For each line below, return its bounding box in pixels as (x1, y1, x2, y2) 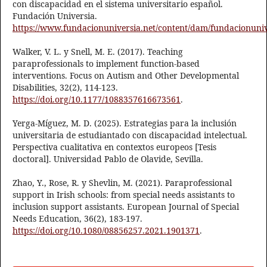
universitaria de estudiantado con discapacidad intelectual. (13, 129, 247, 141)
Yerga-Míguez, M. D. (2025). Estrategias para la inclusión (13, 117, 237, 129)
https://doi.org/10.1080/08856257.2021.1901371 (13, 225, 200, 237)
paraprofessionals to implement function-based (13, 58, 200, 70)
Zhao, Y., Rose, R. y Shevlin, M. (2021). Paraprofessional (13, 177, 232, 189)
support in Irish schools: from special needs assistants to (13, 189, 235, 201)
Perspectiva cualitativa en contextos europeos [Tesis (13, 141, 216, 153)
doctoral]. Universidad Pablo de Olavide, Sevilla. (13, 153, 203, 165)
